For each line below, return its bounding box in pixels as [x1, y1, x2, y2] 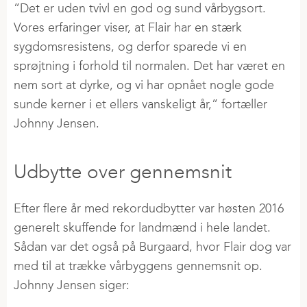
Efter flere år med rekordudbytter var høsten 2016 [14, 201, 284, 217]
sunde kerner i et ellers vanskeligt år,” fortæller [14, 97, 267, 112]
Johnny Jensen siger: [14, 278, 133, 293]
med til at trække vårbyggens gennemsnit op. [14, 258, 262, 274]
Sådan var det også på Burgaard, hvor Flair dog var [14, 239, 291, 255]
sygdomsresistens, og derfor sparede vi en [14, 39, 247, 55]
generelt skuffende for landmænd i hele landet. [14, 220, 271, 236]
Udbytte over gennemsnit [14, 160, 232, 184]
